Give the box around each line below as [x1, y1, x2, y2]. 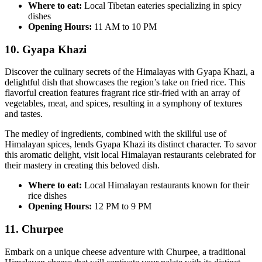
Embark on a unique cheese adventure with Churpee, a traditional [5, 246, 246, 257]
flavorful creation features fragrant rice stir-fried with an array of [5, 88, 240, 98]
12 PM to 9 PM [92, 201, 151, 212]
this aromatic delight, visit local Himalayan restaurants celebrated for [5, 150, 256, 160]
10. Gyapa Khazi [5, 43, 87, 56]
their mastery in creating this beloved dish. [5, 160, 160, 171]
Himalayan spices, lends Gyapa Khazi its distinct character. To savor [5, 139, 256, 150]
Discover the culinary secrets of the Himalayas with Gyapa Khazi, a [5, 67, 254, 77]
